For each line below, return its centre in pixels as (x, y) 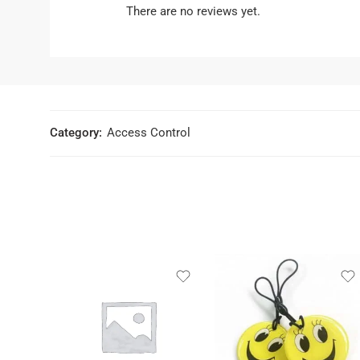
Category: (76, 133)
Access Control (149, 133)
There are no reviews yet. (193, 12)
